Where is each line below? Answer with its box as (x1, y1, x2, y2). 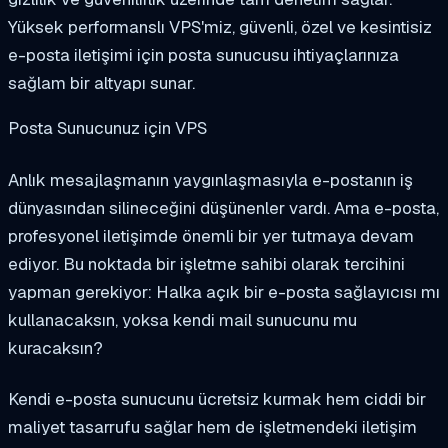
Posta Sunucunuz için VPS (8, 116, 207, 139)
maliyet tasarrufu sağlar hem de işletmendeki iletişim (8, 416, 417, 439)
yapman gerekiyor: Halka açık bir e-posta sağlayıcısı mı (8, 280, 440, 303)
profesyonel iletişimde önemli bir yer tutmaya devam (8, 224, 414, 247)
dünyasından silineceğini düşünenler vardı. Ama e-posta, (8, 196, 439, 219)
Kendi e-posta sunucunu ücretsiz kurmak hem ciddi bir (8, 388, 426, 411)
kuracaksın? (8, 336, 103, 359)
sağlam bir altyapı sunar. (8, 71, 195, 94)
